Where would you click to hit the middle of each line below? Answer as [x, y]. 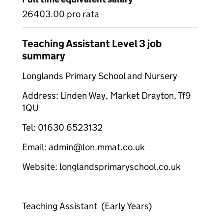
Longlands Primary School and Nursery [100, 76]
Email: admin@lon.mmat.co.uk [83, 147]
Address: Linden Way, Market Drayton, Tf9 [107, 96]
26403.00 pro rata [61, 14]
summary [43, 56]
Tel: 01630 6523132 [62, 127]
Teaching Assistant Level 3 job [92, 44]
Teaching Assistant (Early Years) [87, 206]
